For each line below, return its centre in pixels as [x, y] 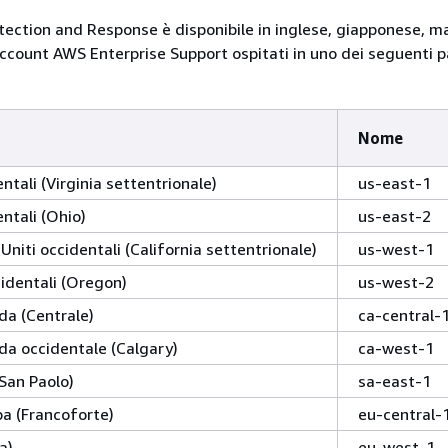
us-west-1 [396, 249]
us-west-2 [396, 282]
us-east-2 [394, 216]
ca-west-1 [396, 348]
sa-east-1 [394, 381]
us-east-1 [394, 183]
